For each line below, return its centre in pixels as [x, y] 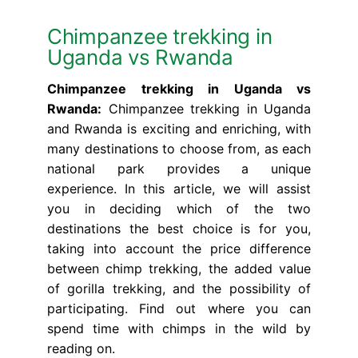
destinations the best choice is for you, [179, 229]
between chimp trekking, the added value [179, 269]
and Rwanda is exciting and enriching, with [179, 129]
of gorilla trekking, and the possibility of [179, 289]
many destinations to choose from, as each [179, 149]
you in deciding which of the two [179, 209]
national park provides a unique [179, 169]
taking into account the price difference [179, 249]
